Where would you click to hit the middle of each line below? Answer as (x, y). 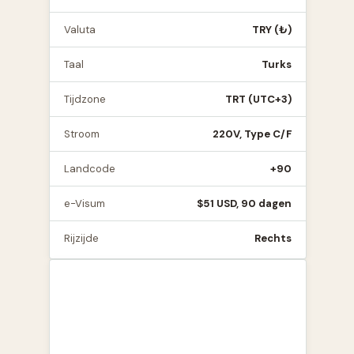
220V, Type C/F (252, 134)
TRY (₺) (272, 30)
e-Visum (85, 203)
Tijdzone (85, 99)
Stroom (82, 134)
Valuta (80, 30)
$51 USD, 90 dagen (244, 203)
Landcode (90, 169)
